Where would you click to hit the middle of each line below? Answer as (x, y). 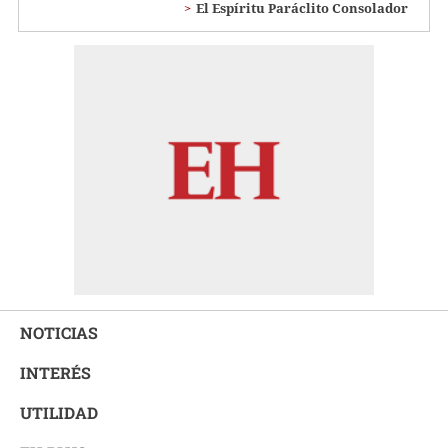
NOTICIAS (59, 332)
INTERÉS (55, 372)
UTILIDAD (59, 412)
